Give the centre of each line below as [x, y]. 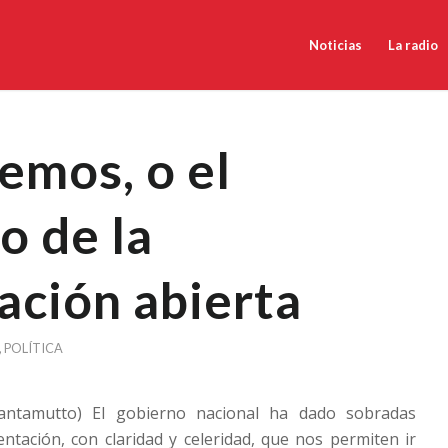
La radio [412, 45]
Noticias [335, 45]
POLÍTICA [33, 348]
